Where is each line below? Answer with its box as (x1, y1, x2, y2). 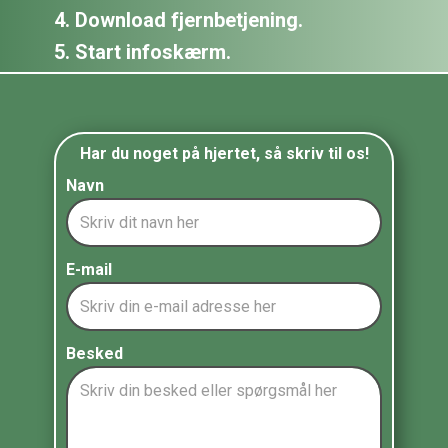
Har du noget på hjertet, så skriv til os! (79, 144, 369, 163)
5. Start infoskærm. (54, 40, 231, 64)
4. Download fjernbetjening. (54, 8, 303, 32)
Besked (66, 344, 123, 363)
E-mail (66, 260, 112, 279)
